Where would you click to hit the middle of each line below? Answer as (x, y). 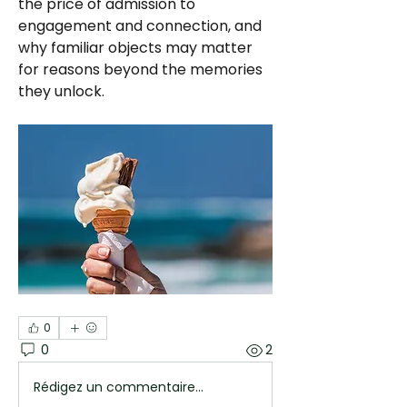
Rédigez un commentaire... (119, 387)
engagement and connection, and (140, 26)
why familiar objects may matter (135, 48)
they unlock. (61, 91)
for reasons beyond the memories (140, 69)
